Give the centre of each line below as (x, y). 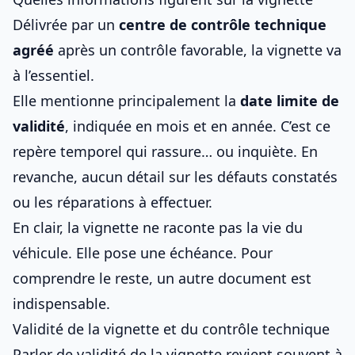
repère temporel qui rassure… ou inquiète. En (165, 151)
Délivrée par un (66, 25)
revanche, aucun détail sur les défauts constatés (175, 177)
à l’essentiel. (53, 75)
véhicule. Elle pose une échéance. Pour (143, 253)
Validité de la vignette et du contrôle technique (171, 329)
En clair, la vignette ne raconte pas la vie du (158, 227)
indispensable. (61, 303)
